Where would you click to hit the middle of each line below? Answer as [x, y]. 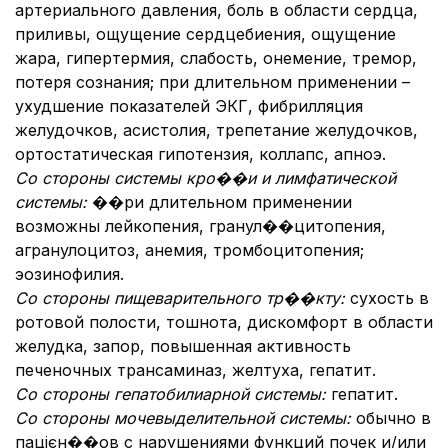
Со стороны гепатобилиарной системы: [173, 394]
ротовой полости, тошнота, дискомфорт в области [224, 322]
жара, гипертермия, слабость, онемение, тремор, [216, 58]
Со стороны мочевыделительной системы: [185, 418]
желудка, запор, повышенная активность [183, 346]
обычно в [393, 418]
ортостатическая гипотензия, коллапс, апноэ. [200, 154]
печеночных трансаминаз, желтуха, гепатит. [195, 370]
